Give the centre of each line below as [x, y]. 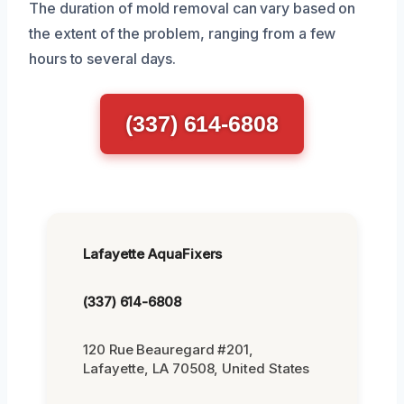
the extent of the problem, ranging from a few [183, 33]
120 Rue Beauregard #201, [169, 349]
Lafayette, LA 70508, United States [197, 368]
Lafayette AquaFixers [153, 253]
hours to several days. [103, 58]
